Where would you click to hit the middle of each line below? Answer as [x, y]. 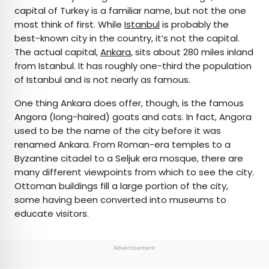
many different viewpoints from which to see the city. [134, 172]
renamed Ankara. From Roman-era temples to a [122, 145]
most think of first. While [69, 25]
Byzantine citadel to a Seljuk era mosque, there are [129, 159]
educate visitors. [52, 214]
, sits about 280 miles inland [192, 52]
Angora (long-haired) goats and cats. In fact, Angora [133, 117]
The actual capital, [57, 52]
